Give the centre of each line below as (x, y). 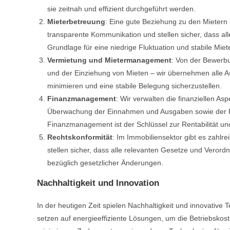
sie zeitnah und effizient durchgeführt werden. (121, 9)
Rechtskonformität (80, 137)
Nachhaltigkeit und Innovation (98, 183)
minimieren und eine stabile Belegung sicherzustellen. (135, 86)
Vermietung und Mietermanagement (109, 60)
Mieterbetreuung (76, 22)
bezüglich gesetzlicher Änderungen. (105, 163)
